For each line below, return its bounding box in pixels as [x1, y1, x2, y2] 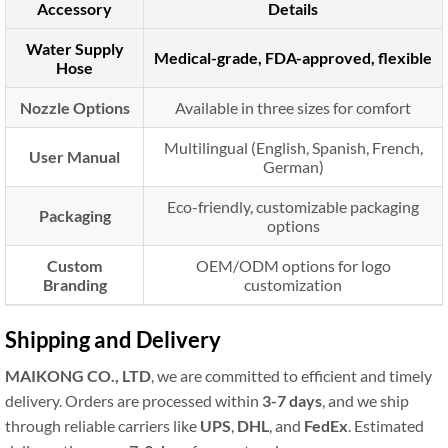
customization [244, 274, 342, 294]
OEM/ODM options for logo [195, 255, 391, 275]
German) [262, 156, 324, 176]
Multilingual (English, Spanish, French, [163, 137, 423, 157]
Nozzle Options [19, 97, 130, 117]
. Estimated [348, 415, 424, 435]
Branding [42, 274, 107, 294]
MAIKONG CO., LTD [5, 365, 151, 385]
